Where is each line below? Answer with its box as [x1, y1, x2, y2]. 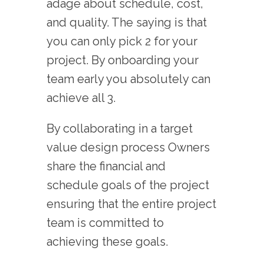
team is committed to [47, 215, 164, 230]
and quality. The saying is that [47, 15, 207, 29]
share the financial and [47, 159, 166, 173]
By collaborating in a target [47, 121, 193, 136]
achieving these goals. [47, 234, 174, 249]
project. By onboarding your [47, 52, 199, 67]
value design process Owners [47, 140, 210, 154]
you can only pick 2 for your [47, 34, 197, 48]
